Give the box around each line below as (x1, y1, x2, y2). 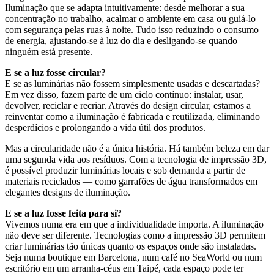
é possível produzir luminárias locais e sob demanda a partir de (5, 165, 245, 176)
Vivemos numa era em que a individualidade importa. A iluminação (5, 218, 264, 229)
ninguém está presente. (5, 46, 92, 57)
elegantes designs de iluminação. (5, 187, 130, 198)
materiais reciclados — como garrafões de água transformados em (5, 176, 257, 187)
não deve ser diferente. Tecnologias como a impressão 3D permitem (5, 229, 265, 240)
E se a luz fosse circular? (5, 67, 106, 78)
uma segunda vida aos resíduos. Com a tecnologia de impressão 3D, (5, 154, 267, 165)
